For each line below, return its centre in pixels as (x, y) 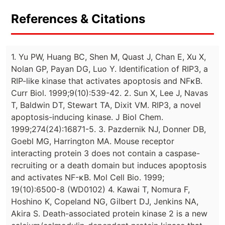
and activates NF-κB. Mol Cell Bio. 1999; (88, 177)
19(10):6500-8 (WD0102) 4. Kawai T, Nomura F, (100, 189)
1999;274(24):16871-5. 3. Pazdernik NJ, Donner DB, (108, 129)
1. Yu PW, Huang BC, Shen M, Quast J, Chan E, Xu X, (108, 57)
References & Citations (78, 19)
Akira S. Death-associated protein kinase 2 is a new (109, 213)
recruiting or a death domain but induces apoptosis (109, 165)
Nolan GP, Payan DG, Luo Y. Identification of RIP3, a (109, 69)
